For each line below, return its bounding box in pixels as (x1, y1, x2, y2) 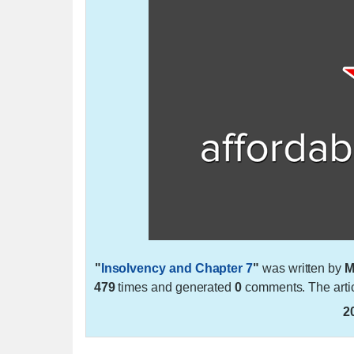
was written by (259, 261, 345, 275)
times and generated (115, 280, 235, 294)
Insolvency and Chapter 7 (100, 261, 254, 275)
